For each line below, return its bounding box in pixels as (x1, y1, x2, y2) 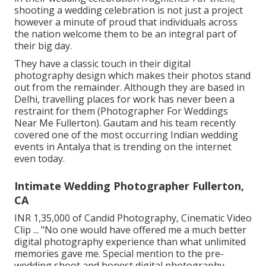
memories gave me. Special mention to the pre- (14, 246, 224, 260)
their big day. (14, 39, 72, 52)
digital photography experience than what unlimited (14, 235, 246, 248)
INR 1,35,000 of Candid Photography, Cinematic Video (14, 211, 252, 224)
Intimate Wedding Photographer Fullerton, (14, 178, 244, 193)
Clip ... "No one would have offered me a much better (14, 223, 246, 236)
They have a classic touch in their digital (14, 56, 191, 70)
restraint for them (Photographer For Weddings (14, 104, 228, 118)
